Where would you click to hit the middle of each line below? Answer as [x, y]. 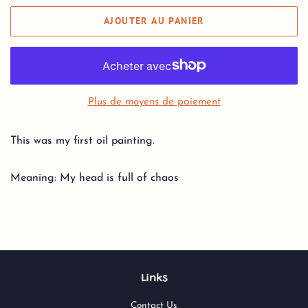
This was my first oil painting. [84, 141]
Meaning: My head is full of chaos [95, 178]
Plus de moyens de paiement [154, 102]
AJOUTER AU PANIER [154, 21]
